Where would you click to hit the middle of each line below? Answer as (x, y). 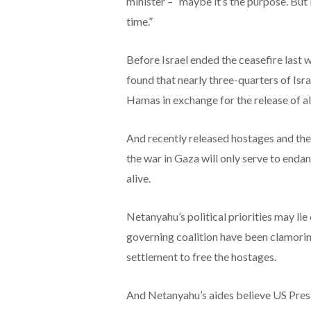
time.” (139, 21)
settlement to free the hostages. (201, 256)
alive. (138, 178)
